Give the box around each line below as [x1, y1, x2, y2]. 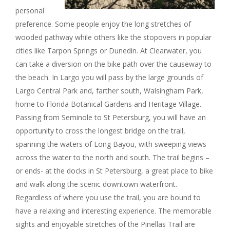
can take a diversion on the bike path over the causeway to [15, 59, 212, 69]
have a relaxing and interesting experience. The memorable [15, 206, 212, 216]
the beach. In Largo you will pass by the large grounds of [15, 72, 203, 82]
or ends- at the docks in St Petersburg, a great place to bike [15, 166, 213, 176]
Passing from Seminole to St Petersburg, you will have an [15, 112, 206, 122]
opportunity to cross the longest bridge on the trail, [15, 126, 185, 136]
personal [15, 6, 44, 15]
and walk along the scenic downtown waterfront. [15, 179, 177, 189]
